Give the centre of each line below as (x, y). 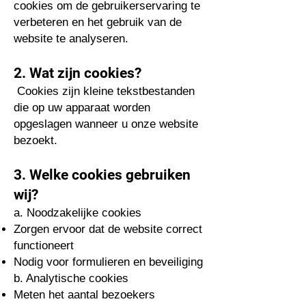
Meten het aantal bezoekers (84, 295)
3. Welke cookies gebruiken (102, 175)
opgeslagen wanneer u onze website (106, 124)
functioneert (44, 246)
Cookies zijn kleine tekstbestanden (106, 91)
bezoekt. (36, 140)
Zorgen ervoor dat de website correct (108, 229)
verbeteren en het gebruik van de (98, 22)
